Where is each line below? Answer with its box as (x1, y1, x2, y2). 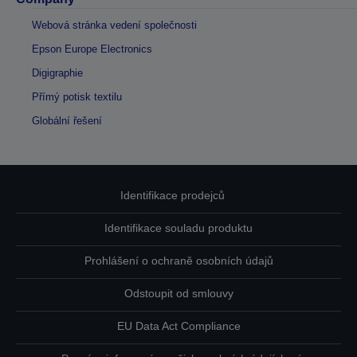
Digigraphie (32, 67, 83, 79)
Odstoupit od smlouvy (124, 287, 233, 300)
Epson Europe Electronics (32, 43, 152, 55)
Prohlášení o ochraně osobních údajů (84, 254, 273, 267)
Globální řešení (32, 115, 102, 127)
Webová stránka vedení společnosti (32, 19, 197, 31)
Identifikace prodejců (120, 189, 225, 202)
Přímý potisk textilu (32, 91, 122, 103)
